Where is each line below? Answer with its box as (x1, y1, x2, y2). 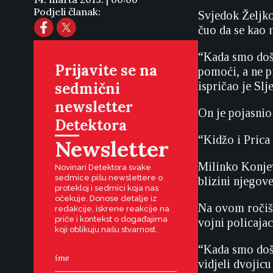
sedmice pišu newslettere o (55, 173, 163, 182)
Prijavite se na (55, 61, 157, 80)
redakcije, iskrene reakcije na (55, 204, 169, 213)
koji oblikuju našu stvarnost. (55, 225, 157, 234)
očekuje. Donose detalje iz (55, 194, 157, 203)
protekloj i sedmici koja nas (55, 183, 158, 193)
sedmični (55, 79, 120, 98)
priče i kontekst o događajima (55, 214, 168, 224)
